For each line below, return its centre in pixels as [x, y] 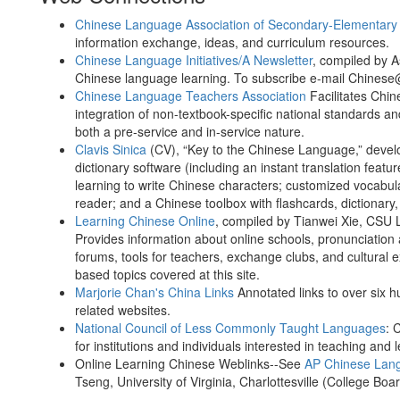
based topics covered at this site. [167, 274]
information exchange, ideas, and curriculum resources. [232, 42]
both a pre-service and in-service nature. [190, 131]
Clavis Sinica [111, 149]
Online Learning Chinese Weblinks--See [190, 363]
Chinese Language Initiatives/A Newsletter [194, 60]
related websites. [123, 310]
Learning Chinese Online [145, 221]
